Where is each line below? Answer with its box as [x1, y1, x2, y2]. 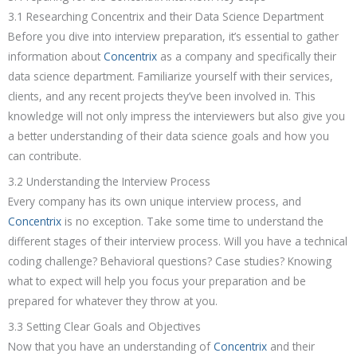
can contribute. [8, 148, 81, 164]
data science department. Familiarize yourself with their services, [8, 69, 333, 84]
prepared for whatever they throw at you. [8, 293, 218, 309]
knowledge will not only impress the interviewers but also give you [8, 108, 345, 124]
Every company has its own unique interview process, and [8, 194, 301, 210]
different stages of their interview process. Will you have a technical [8, 233, 347, 249]
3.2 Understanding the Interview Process [8, 174, 210, 190]
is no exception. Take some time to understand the [61, 214, 324, 229]
